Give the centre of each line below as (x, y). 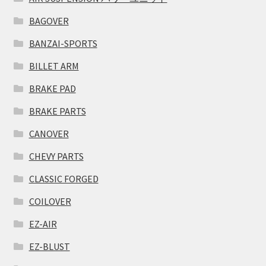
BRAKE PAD (52, 88)
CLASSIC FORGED (64, 179)
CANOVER (49, 134)
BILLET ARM (54, 66)
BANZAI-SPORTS (63, 43)
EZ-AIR (43, 224)
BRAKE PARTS (57, 111)
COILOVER (50, 201)
